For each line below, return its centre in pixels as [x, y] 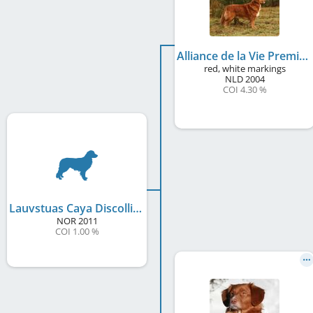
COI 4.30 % [245, 89]
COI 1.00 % [77, 231]
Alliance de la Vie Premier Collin [304, 56]
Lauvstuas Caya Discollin [137, 208]
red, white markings [245, 68]
